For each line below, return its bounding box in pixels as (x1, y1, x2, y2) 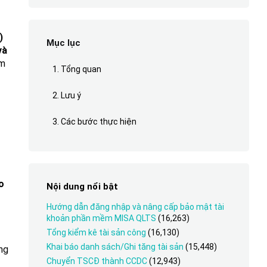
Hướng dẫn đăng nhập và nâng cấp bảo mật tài (46, 202, 224, 212)
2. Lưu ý (52, 91, 81, 100)
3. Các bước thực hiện (52, 117, 136, 126)
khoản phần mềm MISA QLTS (46, 213, 156, 223)
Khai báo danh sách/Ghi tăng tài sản (46, 242, 184, 252)
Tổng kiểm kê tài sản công (46, 228, 146, 237)
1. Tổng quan (52, 64, 101, 74)
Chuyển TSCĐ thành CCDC (46, 256, 147, 266)
